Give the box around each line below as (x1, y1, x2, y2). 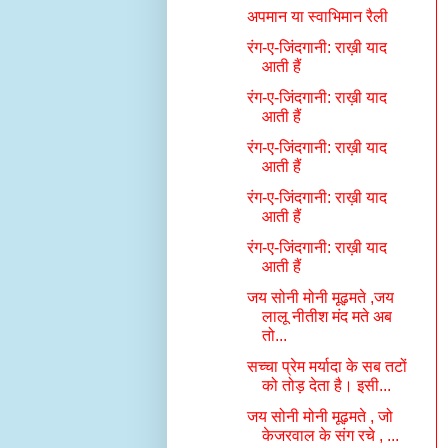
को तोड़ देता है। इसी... (261, 377, 391, 394)
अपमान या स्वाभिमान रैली (246, 8, 388, 25)
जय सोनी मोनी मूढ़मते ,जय (246, 289, 394, 306)
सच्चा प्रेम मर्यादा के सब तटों (246, 358, 407, 375)
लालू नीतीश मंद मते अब (261, 308, 392, 325)
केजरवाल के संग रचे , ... (261, 427, 399, 444)
